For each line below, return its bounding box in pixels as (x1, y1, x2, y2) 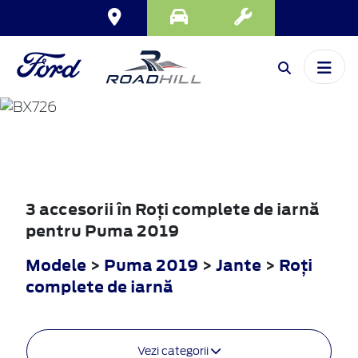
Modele (26, 254, 86, 276)
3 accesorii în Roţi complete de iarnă (26, 198, 320, 221)
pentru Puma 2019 (26, 220, 179, 242)
